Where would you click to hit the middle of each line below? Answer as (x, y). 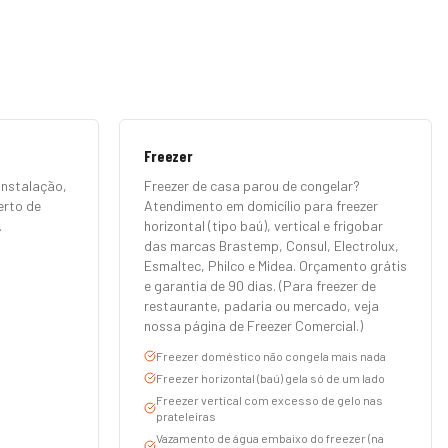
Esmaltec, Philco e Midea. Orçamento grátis (275, 265)
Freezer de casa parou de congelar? (252, 185)
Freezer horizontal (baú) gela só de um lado (270, 378)
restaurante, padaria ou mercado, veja (261, 305)
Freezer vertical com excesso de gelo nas (269, 400)
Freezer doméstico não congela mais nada (271, 356)
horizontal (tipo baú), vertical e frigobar (263, 225)
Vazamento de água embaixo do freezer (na (270, 438)
